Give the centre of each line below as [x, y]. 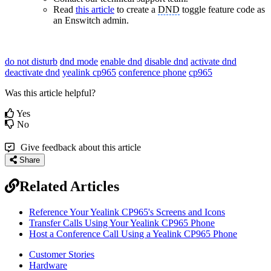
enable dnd [121, 62]
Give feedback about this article [81, 148]
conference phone [152, 73]
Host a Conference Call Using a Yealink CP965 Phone [133, 233]
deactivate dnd [32, 73]
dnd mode [79, 62]
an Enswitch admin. [91, 21]
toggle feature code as [222, 10]
